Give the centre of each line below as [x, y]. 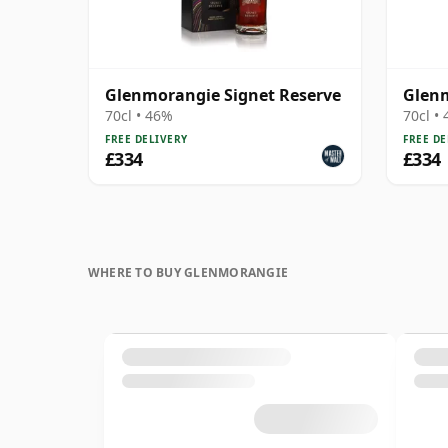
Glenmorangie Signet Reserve [223, 94]
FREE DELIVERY [146, 138]
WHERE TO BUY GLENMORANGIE [188, 272]
